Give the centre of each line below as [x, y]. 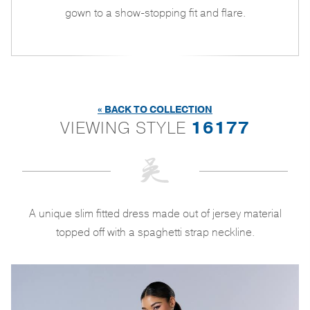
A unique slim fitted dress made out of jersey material [155, 213]
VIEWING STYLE [126, 128]
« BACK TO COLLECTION [155, 109]
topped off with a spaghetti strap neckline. [155, 232]
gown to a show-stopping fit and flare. [155, 13]
